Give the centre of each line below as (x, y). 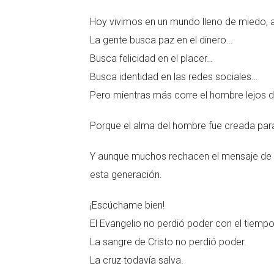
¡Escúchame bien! (127, 205)
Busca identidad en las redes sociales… (174, 77)
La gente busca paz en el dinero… (161, 40)
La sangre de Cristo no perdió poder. (168, 242)
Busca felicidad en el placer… (151, 58)
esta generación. (126, 175)
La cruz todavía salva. (137, 260)
